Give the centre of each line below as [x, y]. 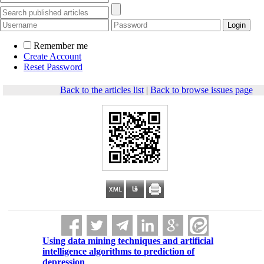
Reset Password [53, 67]
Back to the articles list [102, 90]
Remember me [61, 46]
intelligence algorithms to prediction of [119, 251]
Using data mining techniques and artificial [128, 241]
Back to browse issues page [201, 90]
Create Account [52, 56]
